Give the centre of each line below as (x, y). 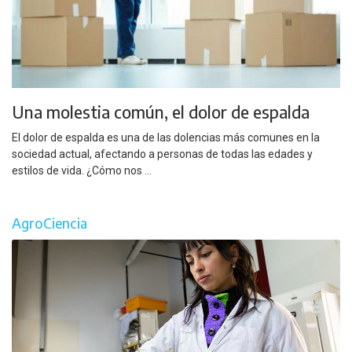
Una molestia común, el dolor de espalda (161, 112)
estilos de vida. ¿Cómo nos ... (82, 171)
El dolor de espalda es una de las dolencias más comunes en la (166, 138)
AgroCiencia (49, 223)
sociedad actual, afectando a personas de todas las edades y (162, 154)
